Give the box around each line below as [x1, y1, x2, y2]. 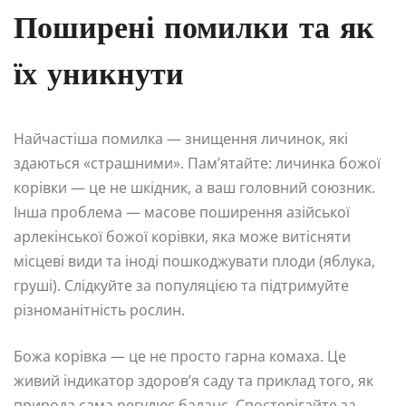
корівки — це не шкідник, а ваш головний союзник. [14, 178, 375, 198]
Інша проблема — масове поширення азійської [14, 202, 350, 223]
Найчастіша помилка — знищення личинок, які [14, 129, 348, 150]
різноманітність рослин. [14, 300, 185, 321]
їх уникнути [14, 61, 184, 93]
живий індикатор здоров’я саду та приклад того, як [14, 371, 373, 391]
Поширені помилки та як [14, 14, 374, 47]
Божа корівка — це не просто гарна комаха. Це [14, 346, 346, 367]
